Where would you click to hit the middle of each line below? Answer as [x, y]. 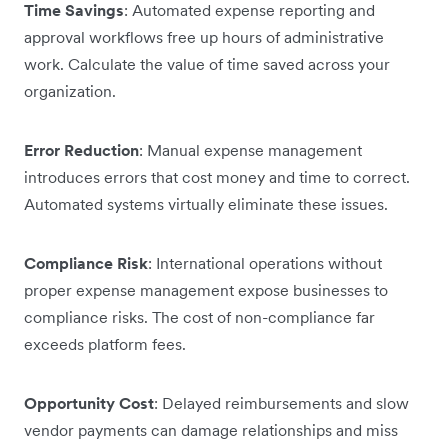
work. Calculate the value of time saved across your [207, 64]
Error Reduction [81, 150]
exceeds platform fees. [105, 344]
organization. [70, 91]
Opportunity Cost [89, 403]
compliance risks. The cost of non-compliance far [199, 317]
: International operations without [265, 263]
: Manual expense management [250, 150]
